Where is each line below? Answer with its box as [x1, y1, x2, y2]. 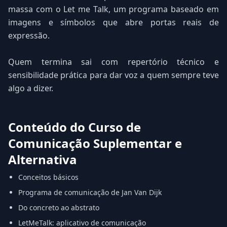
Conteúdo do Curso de [8, 119, 141, 135]
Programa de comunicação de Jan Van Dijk [18, 187, 162, 197]
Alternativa [8, 151, 77, 168]
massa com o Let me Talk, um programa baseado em [8, 4, 219, 15]
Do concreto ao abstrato [18, 203, 99, 212]
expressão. [8, 30, 50, 41]
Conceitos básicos [18, 172, 79, 182]
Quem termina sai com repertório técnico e [8, 56, 219, 67]
